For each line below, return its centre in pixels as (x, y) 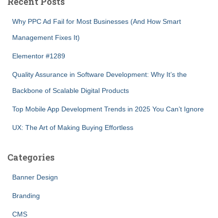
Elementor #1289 (39, 56)
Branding (26, 196)
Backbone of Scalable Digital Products (71, 91)
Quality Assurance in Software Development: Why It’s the (100, 75)
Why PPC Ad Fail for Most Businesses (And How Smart (97, 22)
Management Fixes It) (46, 38)
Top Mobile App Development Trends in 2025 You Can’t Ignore (108, 109)
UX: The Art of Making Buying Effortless (73, 128)
